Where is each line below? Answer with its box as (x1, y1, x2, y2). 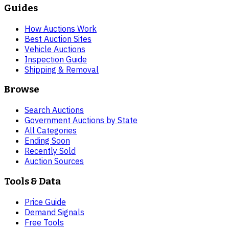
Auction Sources (25, 156, 84, 167)
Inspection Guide (25, 54, 87, 64)
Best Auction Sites (25, 33, 91, 44)
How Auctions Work (25, 23, 97, 34)
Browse (4, 84, 39, 96)
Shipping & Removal (25, 64, 99, 75)
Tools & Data (4, 175, 61, 187)
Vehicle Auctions (25, 43, 85, 54)
